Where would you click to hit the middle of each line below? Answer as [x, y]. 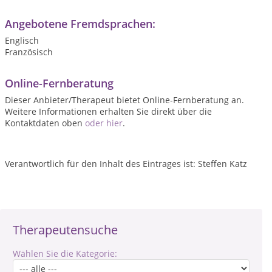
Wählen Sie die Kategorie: [65, 253]
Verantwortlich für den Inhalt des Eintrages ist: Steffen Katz [126, 164]
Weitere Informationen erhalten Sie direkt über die [108, 111]
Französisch [29, 52]
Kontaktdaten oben [45, 123]
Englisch [22, 40]
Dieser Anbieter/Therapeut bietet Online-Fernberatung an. [124, 100]
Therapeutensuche [65, 230]
